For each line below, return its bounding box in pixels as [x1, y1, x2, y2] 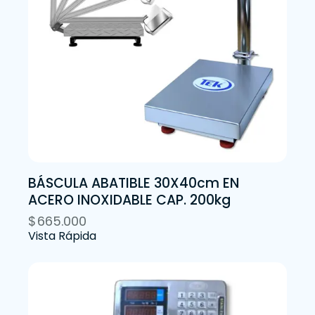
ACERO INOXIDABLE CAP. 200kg [28, 190, 231, 210]
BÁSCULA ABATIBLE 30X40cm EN [28, 173, 239, 193]
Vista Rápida [28, 227, 96, 244]
